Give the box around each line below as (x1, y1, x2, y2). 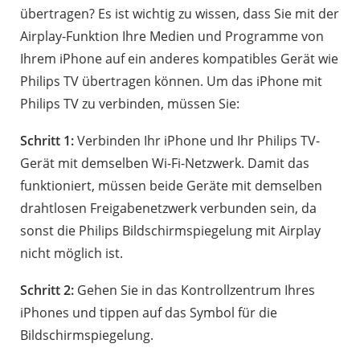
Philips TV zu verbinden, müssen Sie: (20, 94, 239, 112)
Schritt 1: (20, 131, 74, 149)
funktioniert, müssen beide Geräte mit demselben (20, 176, 322, 194)
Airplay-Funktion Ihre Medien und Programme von (20, 27, 324, 45)
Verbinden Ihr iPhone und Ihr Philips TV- (74, 131, 320, 149)
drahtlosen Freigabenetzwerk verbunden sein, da (20, 198, 317, 217)
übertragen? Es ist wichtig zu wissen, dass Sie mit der (20, 4, 339, 22)
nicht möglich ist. (20, 243, 123, 262)
